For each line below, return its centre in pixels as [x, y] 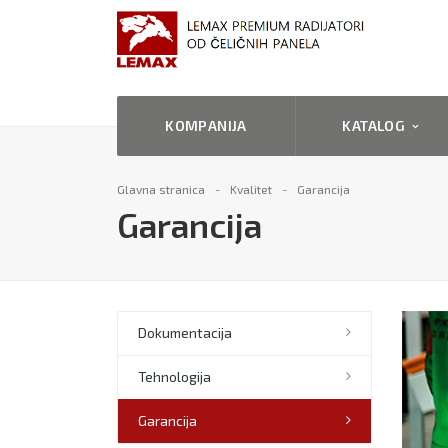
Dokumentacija [185, 332]
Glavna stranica [161, 189]
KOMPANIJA [206, 125]
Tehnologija [174, 376]
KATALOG [377, 125]
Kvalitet [251, 189]
